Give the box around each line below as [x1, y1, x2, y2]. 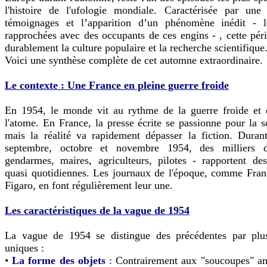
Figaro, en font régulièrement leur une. [5, 179, 173, 191]
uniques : [5, 241, 44, 254]
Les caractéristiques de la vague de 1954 [5, 204, 190, 216]
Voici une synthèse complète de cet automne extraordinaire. [5, 54, 263, 66]
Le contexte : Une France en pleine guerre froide [5, 79, 229, 91]
